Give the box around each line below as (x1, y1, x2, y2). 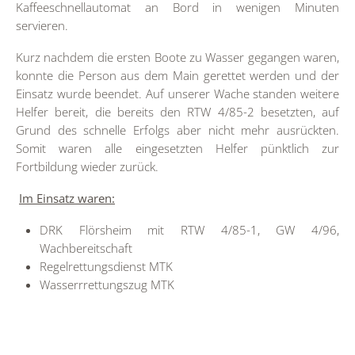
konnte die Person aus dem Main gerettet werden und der (16, 67, 339, 83)
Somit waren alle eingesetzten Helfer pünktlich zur (16, 140, 339, 156)
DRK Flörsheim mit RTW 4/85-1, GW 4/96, (40, 222, 339, 238)
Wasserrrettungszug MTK (40, 277, 174, 292)
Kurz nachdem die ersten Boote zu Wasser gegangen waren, (16, 49, 339, 65)
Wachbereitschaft (40, 240, 132, 256)
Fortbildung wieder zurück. (16, 158, 158, 174)
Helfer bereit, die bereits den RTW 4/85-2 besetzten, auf (16, 104, 339, 120)
